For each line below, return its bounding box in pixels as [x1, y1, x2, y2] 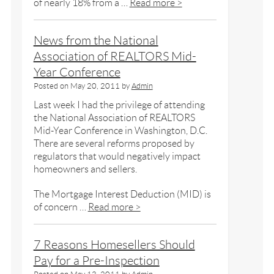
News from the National [33, 33, 158, 47]
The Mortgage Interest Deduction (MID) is [33, 188, 211, 199]
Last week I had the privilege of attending [33, 99, 205, 110]
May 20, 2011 [70, 81, 120, 91]
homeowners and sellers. [33, 163, 139, 174]
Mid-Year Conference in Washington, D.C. [33, 125, 209, 136]
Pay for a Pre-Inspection [33, 253, 160, 267]
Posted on [33, 81, 68, 91]
